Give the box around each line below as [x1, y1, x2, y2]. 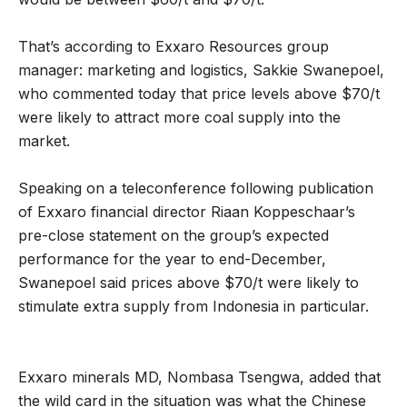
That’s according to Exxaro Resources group [18, 37, 329, 56]
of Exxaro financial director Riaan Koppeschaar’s [18, 203, 355, 222]
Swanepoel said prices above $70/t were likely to [18, 273, 359, 293]
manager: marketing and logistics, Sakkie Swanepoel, [18, 61, 384, 80]
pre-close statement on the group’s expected [18, 226, 329, 245]
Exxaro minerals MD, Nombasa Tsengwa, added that [18, 368, 381, 387]
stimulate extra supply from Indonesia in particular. [18, 297, 369, 316]
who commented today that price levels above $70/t [18, 84, 380, 104]
